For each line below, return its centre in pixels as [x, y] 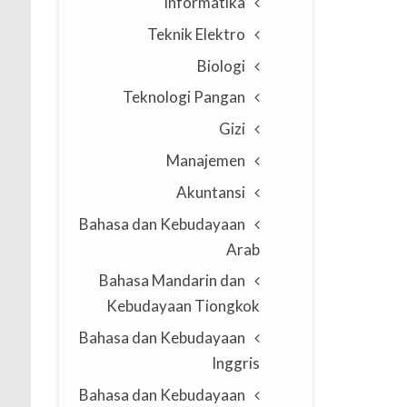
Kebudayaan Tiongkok [183, 306]
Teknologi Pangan [184, 97]
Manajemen [205, 160]
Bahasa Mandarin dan [172, 281]
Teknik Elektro [196, 34]
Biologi [221, 65]
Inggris [235, 363]
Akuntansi [210, 192]
